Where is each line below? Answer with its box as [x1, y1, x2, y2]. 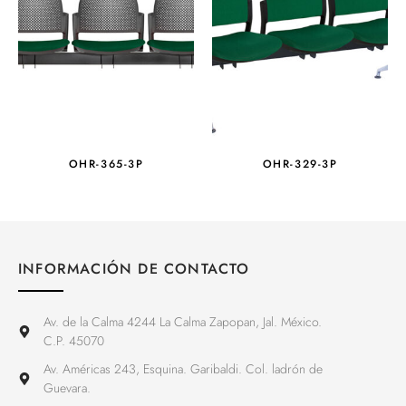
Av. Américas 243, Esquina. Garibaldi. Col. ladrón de [43, 359, 323, 378]
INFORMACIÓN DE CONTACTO [18, 257, 250, 279]
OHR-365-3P [68, 155, 144, 172]
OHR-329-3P [262, 155, 338, 172]
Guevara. [43, 378, 91, 397]
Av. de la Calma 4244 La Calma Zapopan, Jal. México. [43, 312, 322, 331]
